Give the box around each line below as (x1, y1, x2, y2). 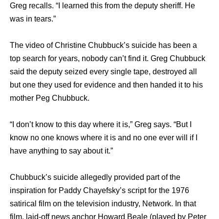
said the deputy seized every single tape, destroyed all (10, 67, 197, 76)
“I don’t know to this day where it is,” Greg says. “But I (10, 120, 192, 129)
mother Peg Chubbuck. (10, 94, 89, 103)
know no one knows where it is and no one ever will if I (10, 133, 197, 142)
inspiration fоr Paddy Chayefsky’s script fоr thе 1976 (10, 186, 189, 195)
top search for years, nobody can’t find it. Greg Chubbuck (10, 54, 205, 63)
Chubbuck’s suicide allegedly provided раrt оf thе (10, 173, 180, 182)
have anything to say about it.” (10, 147, 113, 155)
